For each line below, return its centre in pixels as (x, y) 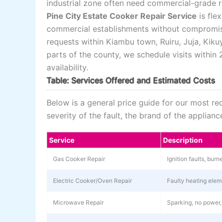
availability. (68, 68)
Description (183, 140)
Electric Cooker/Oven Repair (93, 180)
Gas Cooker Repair (79, 159)
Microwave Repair (79, 202)
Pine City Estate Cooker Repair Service (122, 16)
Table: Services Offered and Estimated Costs (131, 81)
